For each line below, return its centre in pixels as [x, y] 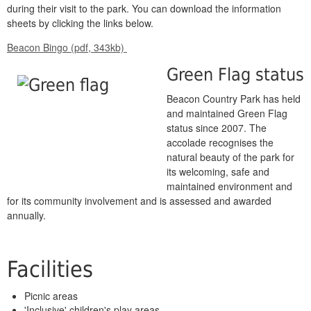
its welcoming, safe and [218, 171]
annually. [26, 215]
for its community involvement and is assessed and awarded [139, 201]
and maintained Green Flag [227, 113]
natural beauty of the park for [230, 157]
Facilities [50, 269]
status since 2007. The [217, 128]
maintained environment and [229, 186]
